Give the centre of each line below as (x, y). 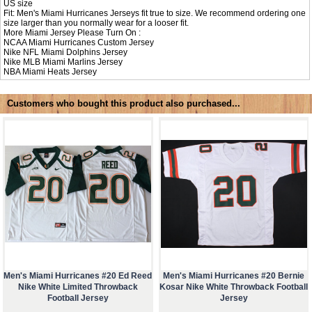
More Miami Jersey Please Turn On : (72, 32)
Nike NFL (23, 52)
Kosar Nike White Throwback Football (234, 287)
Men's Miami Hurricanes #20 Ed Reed (78, 276)
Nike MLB (23, 62)
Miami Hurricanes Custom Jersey (92, 42)
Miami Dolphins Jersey (85, 52)
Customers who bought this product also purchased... (124, 104)
